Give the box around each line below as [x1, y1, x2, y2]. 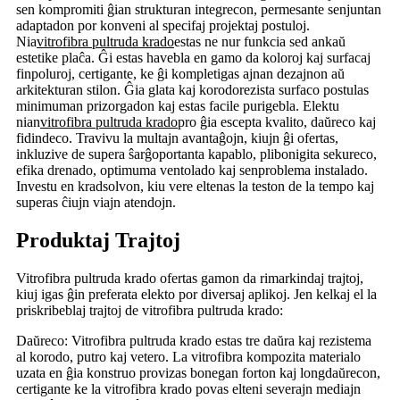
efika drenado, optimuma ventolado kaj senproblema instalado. [16, 162, 368, 179]
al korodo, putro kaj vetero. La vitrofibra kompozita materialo [16, 349, 361, 365]
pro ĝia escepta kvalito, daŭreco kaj [178, 114, 376, 130]
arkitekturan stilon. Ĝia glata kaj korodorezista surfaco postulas [16, 82, 369, 98]
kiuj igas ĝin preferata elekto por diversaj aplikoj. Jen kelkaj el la [16, 287, 377, 303]
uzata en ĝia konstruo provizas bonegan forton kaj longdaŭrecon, [16, 365, 380, 381]
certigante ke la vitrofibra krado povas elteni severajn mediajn [16, 381, 361, 397]
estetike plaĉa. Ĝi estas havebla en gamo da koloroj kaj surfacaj [16, 50, 371, 66]
